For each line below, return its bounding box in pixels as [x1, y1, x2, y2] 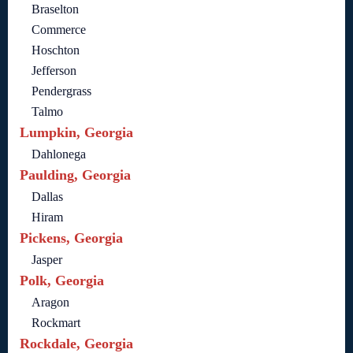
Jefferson [32, 63, 76, 77]
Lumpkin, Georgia [20, 124, 133, 140]
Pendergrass [32, 84, 91, 98]
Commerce [32, 22, 86, 36]
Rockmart [32, 315, 80, 329]
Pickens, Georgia [20, 229, 123, 246]
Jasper [32, 252, 62, 266]
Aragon [32, 295, 69, 309]
